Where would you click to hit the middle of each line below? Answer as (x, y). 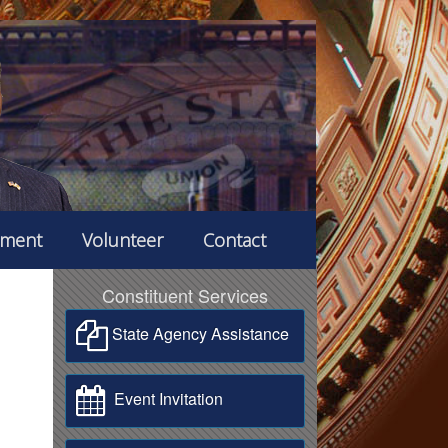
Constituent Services (185, 295)
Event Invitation (166, 399)
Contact (234, 240)
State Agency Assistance (198, 334)
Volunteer (122, 240)
